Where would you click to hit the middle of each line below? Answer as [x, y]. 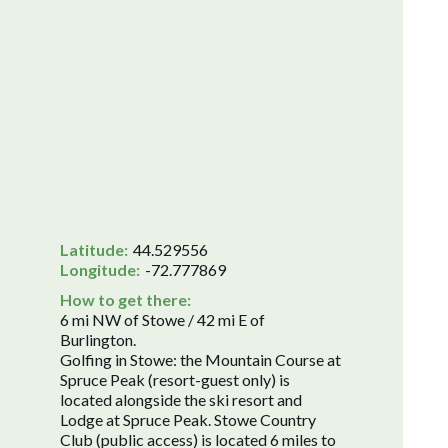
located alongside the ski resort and [181, 399]
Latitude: [94, 249]
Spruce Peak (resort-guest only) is [175, 379]
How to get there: [125, 299]
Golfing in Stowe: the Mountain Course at [200, 359]
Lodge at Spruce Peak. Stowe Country [188, 419]
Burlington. [98, 339]
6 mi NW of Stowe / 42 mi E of [162, 319]
